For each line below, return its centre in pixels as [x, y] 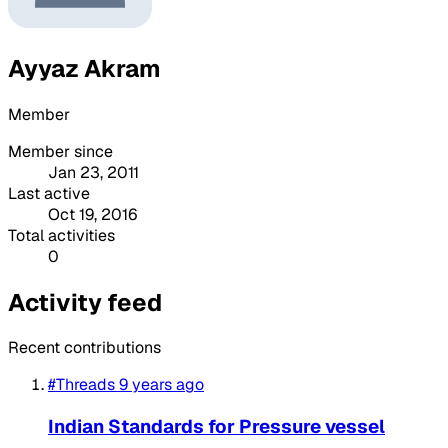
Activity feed [85, 302]
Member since [60, 151]
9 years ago [161, 385]
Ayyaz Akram [84, 68]
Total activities [61, 235]
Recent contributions [84, 348]
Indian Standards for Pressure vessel [216, 427]
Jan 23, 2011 [93, 172]
